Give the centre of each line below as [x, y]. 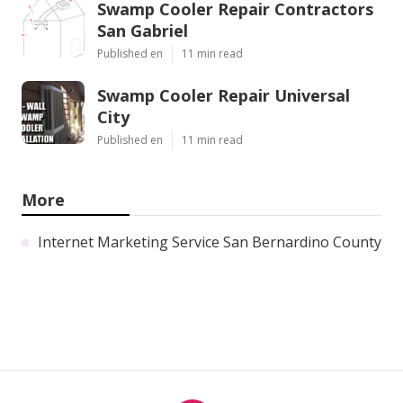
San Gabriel [143, 30]
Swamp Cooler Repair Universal [224, 95]
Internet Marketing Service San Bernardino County [210, 242]
